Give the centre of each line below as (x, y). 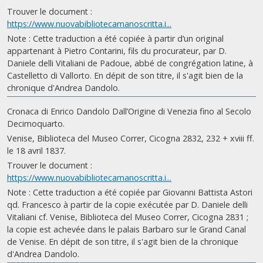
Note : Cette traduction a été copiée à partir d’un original (115, 38)
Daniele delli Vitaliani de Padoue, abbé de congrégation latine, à (130, 63)
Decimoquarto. (36, 124)
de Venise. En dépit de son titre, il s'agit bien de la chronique (123, 242)
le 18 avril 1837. (36, 151)
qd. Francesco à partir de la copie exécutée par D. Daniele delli (127, 205)
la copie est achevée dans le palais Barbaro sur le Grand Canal (127, 229)
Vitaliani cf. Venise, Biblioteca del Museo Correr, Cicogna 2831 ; (128, 217)
